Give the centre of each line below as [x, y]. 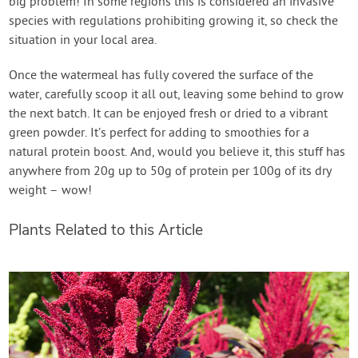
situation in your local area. [83, 41]
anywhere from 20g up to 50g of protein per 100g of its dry [171, 172]
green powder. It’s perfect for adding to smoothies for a [159, 134]
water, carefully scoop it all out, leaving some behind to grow [177, 95]
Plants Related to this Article [106, 231]
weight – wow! [51, 191]
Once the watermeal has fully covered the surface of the [161, 76]
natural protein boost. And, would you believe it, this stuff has [177, 153]
